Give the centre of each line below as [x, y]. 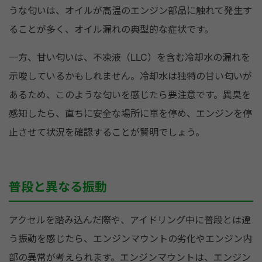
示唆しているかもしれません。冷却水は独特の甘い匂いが [130, 76]
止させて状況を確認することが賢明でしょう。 [107, 132]
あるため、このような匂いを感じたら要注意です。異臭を [130, 95]
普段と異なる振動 [58, 186]
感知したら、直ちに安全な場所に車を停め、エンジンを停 [130, 113]
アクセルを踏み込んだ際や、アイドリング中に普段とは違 [130, 220]
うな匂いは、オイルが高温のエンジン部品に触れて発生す [130, 11]
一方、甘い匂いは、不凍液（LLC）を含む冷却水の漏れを [130, 57]
